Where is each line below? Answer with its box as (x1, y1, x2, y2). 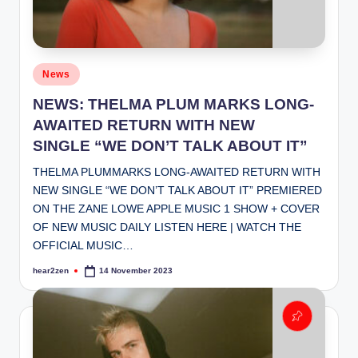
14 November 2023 (99, 266, 173, 276)
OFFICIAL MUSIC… (33, 239, 133, 252)
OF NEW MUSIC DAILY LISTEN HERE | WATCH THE (33, 221, 301, 233)
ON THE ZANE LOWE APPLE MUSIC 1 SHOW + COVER (33, 202, 320, 215)
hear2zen (33, 266, 69, 276)
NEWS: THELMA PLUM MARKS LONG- (33, 95, 314, 113)
